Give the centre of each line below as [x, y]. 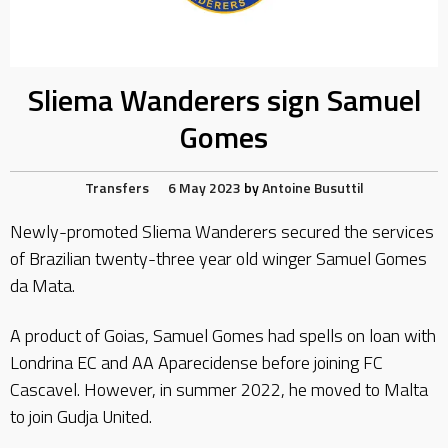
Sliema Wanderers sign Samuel [224, 100]
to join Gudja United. [81, 416]
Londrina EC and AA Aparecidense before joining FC [196, 362]
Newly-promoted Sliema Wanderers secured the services [222, 232]
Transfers [116, 188]
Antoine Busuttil [312, 188]
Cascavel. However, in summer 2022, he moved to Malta [219, 389]
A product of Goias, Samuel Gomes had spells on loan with [223, 335]
